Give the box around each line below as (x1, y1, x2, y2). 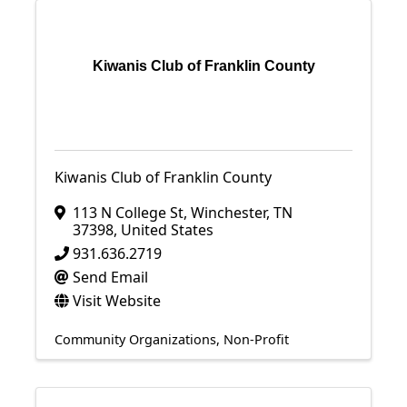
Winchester (191, 203, 266, 223)
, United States (114, 220, 213, 240)
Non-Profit (223, 331, 289, 348)
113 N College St (73, 203, 184, 223)
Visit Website (73, 291, 161, 311)
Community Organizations (55, 331, 216, 348)
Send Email (73, 267, 148, 287)
